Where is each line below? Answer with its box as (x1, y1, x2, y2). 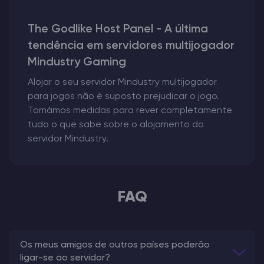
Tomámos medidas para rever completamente (28, 105, 232, 115)
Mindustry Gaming (28, 56, 126, 68)
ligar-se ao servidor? (20, 253, 110, 263)
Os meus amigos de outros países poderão (20, 240, 210, 250)
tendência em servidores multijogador (28, 39, 235, 52)
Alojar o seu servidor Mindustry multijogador (28, 77, 217, 87)
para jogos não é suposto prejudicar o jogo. (28, 91, 219, 101)
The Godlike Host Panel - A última (28, 23, 208, 35)
